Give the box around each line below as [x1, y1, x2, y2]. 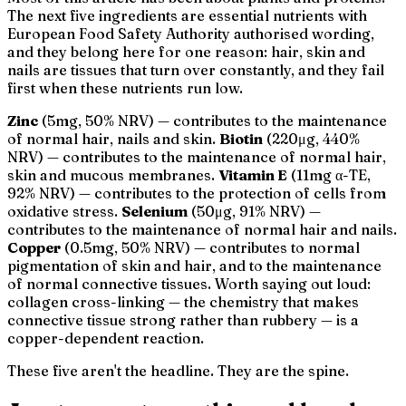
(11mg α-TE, [287, 166, 371, 185]
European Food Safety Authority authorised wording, [7, 24, 374, 43]
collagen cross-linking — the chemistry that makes [7, 293, 359, 312]
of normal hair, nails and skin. [7, 130, 219, 149]
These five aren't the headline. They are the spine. [7, 362, 349, 381]
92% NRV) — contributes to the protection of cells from [7, 184, 386, 203]
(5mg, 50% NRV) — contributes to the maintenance [38, 111, 387, 130]
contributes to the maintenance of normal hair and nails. [7, 220, 397, 239]
